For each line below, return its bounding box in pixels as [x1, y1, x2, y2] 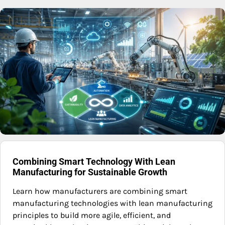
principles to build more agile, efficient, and [13, 210, 171, 220]
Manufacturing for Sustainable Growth [13, 167, 167, 178]
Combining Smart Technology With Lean [13, 156, 175, 167]
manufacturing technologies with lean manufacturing [13, 198, 212, 208]
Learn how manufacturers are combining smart [13, 186, 187, 196]
